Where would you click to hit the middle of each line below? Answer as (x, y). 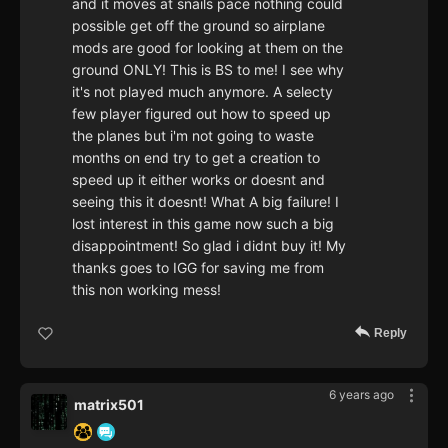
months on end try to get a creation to (196, 158)
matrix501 (109, 405)
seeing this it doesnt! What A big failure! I (205, 202)
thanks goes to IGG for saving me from (198, 268)
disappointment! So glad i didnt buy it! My (209, 246)
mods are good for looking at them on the (207, 48)
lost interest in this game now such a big (203, 224)
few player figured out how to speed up (201, 114)
